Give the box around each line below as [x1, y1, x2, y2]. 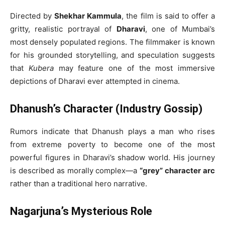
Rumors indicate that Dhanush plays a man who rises [10, 126, 215, 136]
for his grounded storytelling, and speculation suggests [10, 50, 215, 60]
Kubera [28, 63, 54, 73]
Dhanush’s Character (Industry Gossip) [10, 102, 202, 115]
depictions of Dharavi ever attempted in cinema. [10, 76, 180, 86]
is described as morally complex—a [10, 165, 140, 175]
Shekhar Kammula [54, 11, 122, 21]
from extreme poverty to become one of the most [10, 139, 215, 149]
